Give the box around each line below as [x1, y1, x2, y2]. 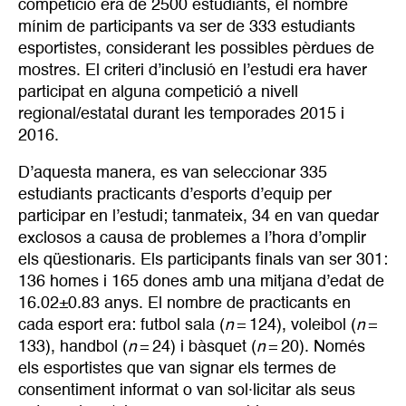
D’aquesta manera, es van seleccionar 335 [18, 165, 327, 182]
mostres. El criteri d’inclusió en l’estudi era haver [18, 62, 367, 79]
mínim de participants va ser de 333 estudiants [18, 18, 355, 35]
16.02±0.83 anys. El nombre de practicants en [18, 295, 351, 313]
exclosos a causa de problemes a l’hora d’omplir [18, 230, 366, 247]
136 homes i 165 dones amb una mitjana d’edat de [18, 274, 384, 291]
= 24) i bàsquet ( [137, 339, 256, 356]
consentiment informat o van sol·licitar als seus [18, 382, 355, 400]
